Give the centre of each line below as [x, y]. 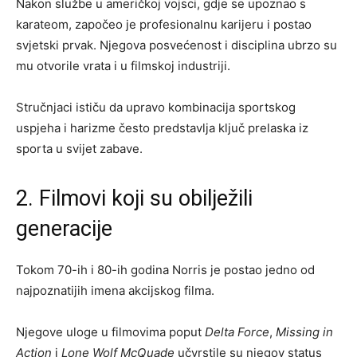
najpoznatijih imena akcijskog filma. [115, 290]
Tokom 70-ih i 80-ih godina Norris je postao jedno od [165, 269]
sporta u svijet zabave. [79, 148]
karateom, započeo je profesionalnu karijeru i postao [164, 24]
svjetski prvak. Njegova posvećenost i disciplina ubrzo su [177, 45]
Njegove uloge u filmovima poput [110, 331]
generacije [64, 228]
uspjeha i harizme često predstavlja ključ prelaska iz [162, 127]
